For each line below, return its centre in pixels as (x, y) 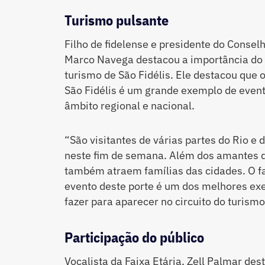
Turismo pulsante (116, 20)
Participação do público (134, 237)
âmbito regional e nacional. (129, 106)
